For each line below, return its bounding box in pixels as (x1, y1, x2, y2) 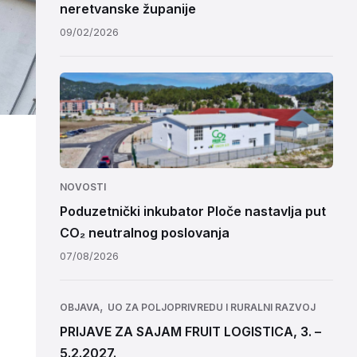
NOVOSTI (59, 181, 106, 193)
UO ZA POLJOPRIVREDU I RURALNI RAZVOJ (107, 301, 316, 313)
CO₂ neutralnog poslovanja (59, 225, 229, 241)
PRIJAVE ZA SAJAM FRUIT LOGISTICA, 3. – (59, 324, 321, 339)
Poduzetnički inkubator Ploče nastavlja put (59, 203, 326, 219)
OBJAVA (59, 301, 100, 313)
